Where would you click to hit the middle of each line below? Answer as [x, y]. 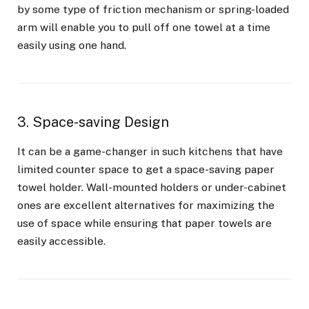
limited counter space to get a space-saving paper [146, 169]
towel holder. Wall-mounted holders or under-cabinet [152, 187]
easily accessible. [63, 241]
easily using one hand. [73, 45]
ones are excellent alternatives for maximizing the [146, 205]
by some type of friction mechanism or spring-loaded [153, 9]
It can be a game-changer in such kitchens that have [150, 151]
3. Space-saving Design [93, 122]
